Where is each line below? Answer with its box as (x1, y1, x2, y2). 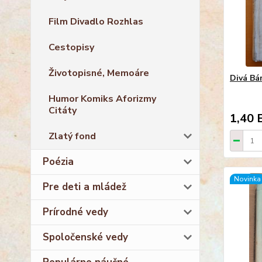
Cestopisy (49, 40, 94, 54)
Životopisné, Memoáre (49, 66, 149, 80)
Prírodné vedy (43, 205, 108, 219)
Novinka (233, 174, 261, 184)
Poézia (43, 154, 74, 168)
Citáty (49, 104, 77, 117)
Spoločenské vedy (43, 230, 128, 244)
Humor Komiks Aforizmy (49, 92, 156, 105)
